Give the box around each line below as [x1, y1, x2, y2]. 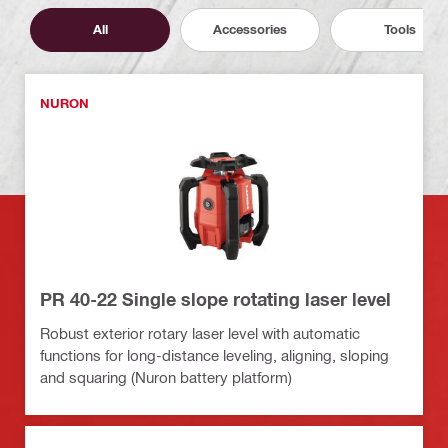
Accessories [213, 21, 287, 38]
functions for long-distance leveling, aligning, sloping [40, 345, 389, 364]
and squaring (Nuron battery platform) [40, 367, 292, 386]
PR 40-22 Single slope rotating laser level [40, 287, 391, 310]
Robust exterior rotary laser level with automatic [40, 323, 360, 342]
